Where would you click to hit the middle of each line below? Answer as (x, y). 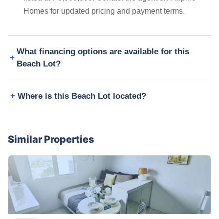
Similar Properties (51, 140)
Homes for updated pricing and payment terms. (104, 11)
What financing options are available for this (103, 52)
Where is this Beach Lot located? (82, 96)
